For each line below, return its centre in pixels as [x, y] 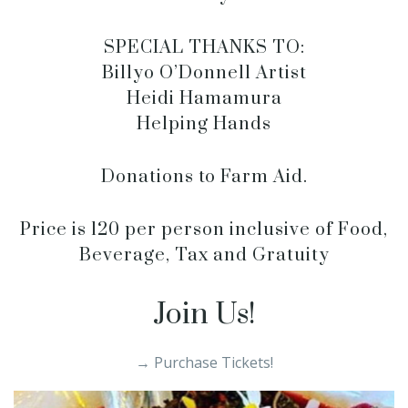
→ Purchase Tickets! [204, 362]
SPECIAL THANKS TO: [204, 48]
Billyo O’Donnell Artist [204, 73]
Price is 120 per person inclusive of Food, [204, 230]
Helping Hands [204, 124]
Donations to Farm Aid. [204, 177]
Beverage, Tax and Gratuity [204, 255]
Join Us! [204, 315]
